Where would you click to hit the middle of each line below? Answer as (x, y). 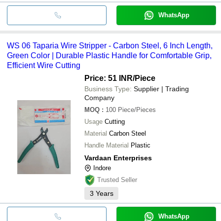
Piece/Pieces (137, 110)
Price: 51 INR (109, 78)
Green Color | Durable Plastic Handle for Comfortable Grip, (109, 55)
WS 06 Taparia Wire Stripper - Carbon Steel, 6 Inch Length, (110, 45)
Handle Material (107, 145)
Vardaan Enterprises (118, 158)
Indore (102, 168)
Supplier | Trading (161, 89)
